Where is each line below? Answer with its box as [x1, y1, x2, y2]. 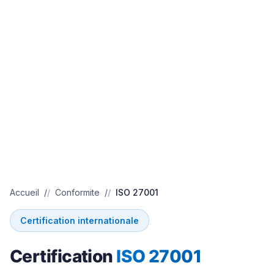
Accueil [10, 187, 39, 198]
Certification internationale [20, 215, 139, 226]
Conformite [55, 187, 100, 198]
